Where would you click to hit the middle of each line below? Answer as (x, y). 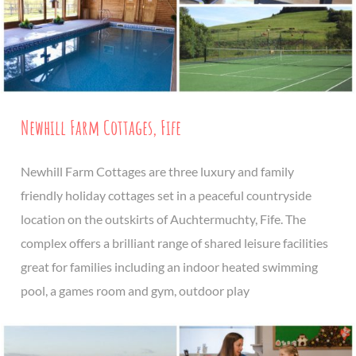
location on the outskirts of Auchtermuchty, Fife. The (163, 219)
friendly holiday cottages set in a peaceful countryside (166, 195)
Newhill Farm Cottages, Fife (101, 128)
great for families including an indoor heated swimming (169, 267)
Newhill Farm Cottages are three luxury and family (157, 172)
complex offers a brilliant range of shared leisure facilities (174, 243)
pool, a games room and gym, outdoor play (135, 291)
